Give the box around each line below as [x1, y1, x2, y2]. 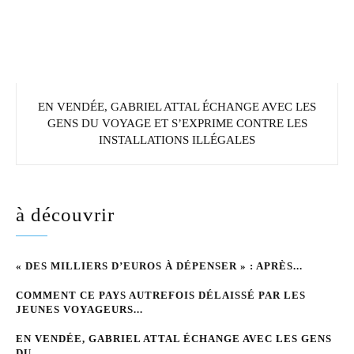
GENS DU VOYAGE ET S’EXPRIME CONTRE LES [47, 116, 307, 130]
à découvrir [16, 203, 115, 225]
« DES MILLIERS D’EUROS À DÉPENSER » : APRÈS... [16, 259, 303, 272]
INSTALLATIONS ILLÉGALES [99, 133, 255, 146]
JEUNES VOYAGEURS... [16, 303, 143, 315]
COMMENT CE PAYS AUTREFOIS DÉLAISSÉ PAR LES [16, 288, 306, 301]
